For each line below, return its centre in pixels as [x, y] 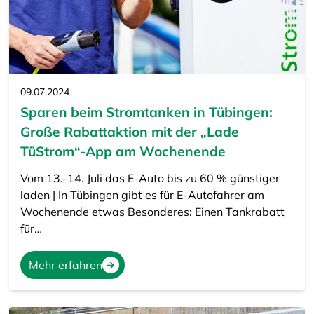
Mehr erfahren [65, 265]
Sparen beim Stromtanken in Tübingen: [146, 112]
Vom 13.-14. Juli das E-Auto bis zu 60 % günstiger [150, 178]
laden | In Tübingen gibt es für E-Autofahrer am [142, 195]
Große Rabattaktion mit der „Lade [129, 132]
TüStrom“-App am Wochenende [123, 152]
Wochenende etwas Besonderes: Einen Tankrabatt [152, 212]
